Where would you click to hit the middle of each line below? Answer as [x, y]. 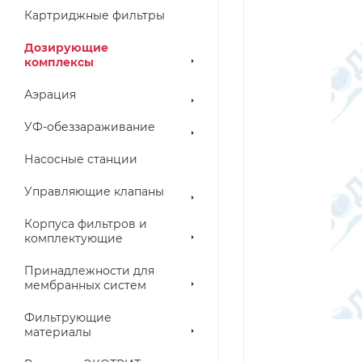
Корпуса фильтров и [86, 224]
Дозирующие [66, 48]
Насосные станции [81, 159]
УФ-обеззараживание [90, 127]
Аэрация [50, 95]
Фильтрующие [68, 318]
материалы [58, 332]
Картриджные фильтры [95, 15]
